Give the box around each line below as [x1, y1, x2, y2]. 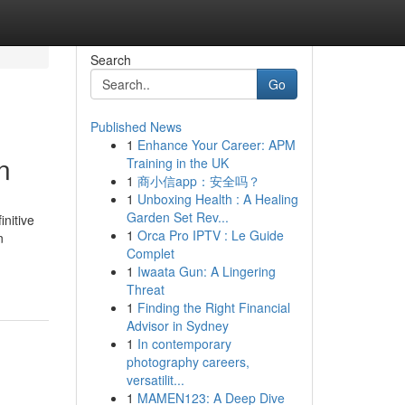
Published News [89, 118, 182, 136]
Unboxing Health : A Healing [137, 190, 298, 208]
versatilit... [126, 371, 184, 389]
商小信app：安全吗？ [137, 172, 260, 190]
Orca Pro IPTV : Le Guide [137, 226, 284, 244]
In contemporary [137, 334, 231, 353]
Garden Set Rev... [126, 208, 229, 226]
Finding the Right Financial [137, 298, 290, 316]
